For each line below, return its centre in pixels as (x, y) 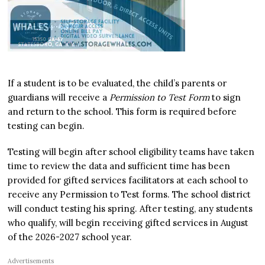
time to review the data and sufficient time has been (119, 166)
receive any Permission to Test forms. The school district (130, 195)
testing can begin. (46, 126)
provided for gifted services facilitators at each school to (128, 180)
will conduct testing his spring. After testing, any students (130, 209)
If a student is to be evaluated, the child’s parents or (117, 83)
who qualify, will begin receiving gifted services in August (128, 223)
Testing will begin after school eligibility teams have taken (131, 152)
